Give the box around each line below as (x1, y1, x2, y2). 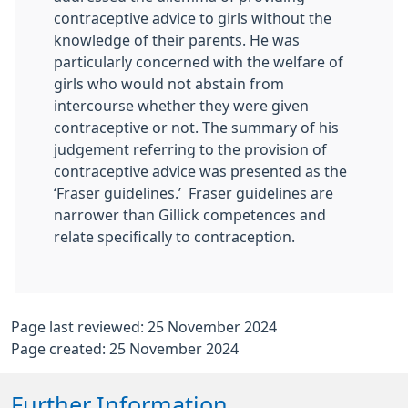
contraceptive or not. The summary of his (54, 120, 339, 135)
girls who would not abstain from (54, 76, 284, 91)
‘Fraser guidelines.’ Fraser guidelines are (54, 186, 333, 200)
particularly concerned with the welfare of (54, 55, 343, 69)
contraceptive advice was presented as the (54, 164, 347, 178)
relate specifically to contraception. (54, 229, 295, 244)
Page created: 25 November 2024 (11, 342, 239, 356)
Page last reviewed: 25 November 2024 (11, 320, 277, 334)
